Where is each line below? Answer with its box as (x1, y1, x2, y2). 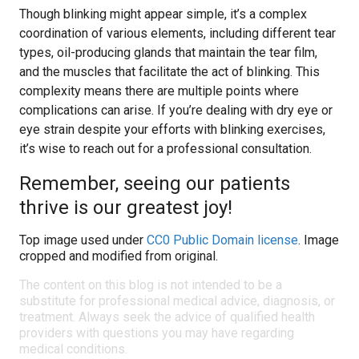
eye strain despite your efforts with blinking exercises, (19, 122, 325, 137)
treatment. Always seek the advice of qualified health (19, 309, 315, 325)
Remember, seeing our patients (19, 172, 290, 195)
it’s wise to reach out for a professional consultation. (19, 141, 312, 156)
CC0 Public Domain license (147, 232, 298, 248)
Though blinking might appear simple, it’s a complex (19, 6, 307, 22)
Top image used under (19, 232, 147, 248)
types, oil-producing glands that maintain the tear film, (19, 45, 317, 60)
